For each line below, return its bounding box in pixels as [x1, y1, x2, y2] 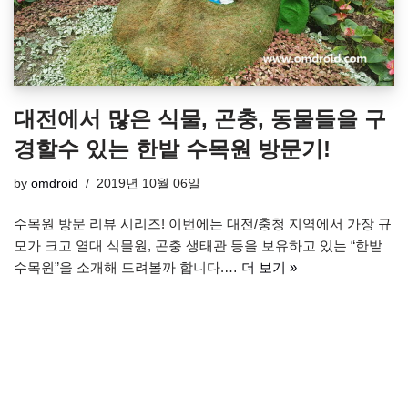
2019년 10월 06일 [97, 177, 200, 191]
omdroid [31, 177, 78, 191]
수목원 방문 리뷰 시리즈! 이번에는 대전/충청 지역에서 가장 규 [14, 216, 392, 232]
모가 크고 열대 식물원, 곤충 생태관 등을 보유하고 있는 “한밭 [14, 238, 382, 254]
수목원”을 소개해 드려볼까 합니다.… [14, 260, 241, 276]
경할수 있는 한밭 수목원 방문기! [14, 137, 331, 162]
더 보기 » [241, 260, 297, 276]
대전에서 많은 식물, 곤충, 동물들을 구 [14, 107, 386, 132]
